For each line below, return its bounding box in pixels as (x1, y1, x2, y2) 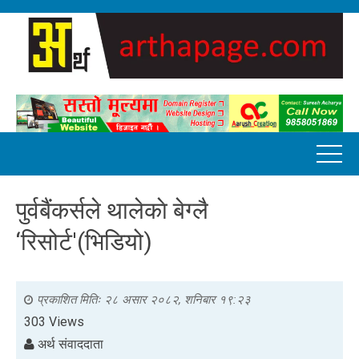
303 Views (24, 313, 84, 329)
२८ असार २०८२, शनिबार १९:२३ (104, 292, 251, 307)
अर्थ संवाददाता (34, 336, 103, 352)
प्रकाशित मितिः (37, 292, 104, 307)
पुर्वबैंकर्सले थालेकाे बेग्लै (16, 196, 208, 224)
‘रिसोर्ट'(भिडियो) (16, 227, 152, 256)
